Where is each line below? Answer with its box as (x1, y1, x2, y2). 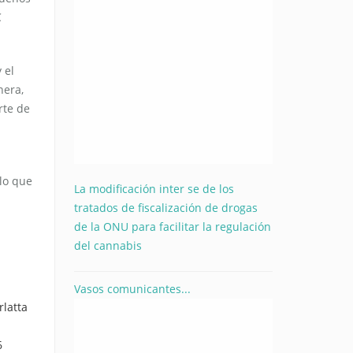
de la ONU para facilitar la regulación (73, 218, 271, 234)
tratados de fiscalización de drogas (73, 199, 258, 215)
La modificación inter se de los (73, 180, 234, 196)
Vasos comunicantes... (73, 281, 191, 296)
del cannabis (73, 237, 142, 253)
